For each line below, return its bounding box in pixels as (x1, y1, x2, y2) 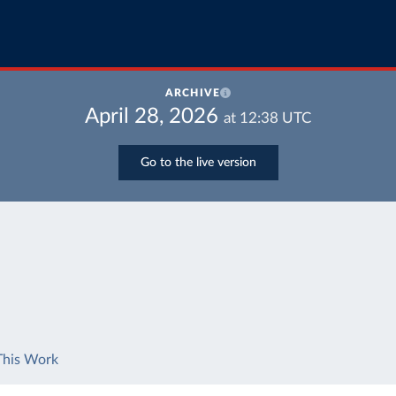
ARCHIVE (164, 88, 221, 98)
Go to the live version (140, 156, 256, 169)
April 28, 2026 (85, 106, 218, 127)
